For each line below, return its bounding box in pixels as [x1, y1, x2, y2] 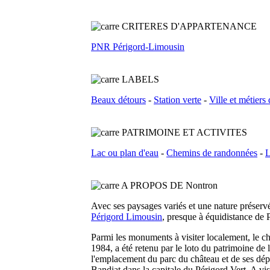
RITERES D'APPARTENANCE [128, 21, 257, 31]
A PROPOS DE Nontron [121, 180, 218, 190]
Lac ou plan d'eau [91, 148, 159, 158]
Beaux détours [91, 95, 146, 105]
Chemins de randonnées [166, 148, 257, 158]
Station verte [154, 95, 201, 105]
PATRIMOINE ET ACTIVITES [122, 127, 247, 137]
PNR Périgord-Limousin [91, 42, 184, 52]
